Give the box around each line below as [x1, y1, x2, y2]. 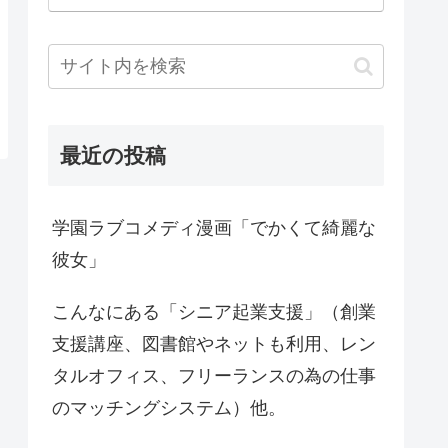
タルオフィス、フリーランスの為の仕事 [52, 366, 376, 387]
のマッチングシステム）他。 [52, 398, 286, 419]
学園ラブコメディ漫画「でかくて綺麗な [52, 218, 376, 239]
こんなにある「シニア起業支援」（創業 [52, 302, 376, 323]
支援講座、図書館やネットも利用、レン [52, 334, 376, 355]
